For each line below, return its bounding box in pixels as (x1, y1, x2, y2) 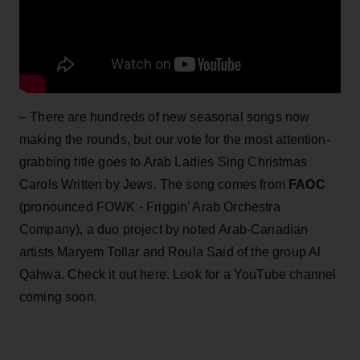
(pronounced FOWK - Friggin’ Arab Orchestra (19, 199, 280, 214)
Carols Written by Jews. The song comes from (19, 177, 289, 191)
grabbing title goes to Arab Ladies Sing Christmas (19, 154, 307, 169)
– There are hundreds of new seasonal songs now (19, 109, 310, 124)
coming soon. (19, 289, 97, 304)
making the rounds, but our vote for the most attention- (19, 132, 330, 146)
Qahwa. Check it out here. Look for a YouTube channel (19, 267, 337, 281)
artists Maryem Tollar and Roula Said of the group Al (19, 244, 321, 259)
